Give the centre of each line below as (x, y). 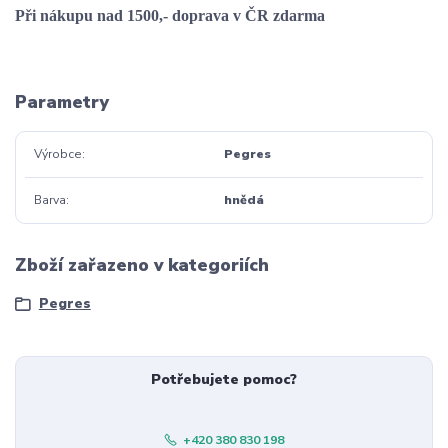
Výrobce (57, 154)
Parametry (62, 102)
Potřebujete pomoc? (223, 380)
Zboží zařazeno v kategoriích (142, 265)
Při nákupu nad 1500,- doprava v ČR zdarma (170, 15)
